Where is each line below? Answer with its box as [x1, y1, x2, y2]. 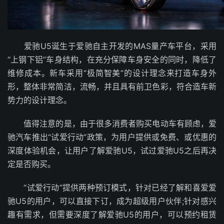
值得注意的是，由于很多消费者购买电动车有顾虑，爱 [7, 118, 216, 129]
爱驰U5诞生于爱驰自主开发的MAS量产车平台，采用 [7, 41, 216, 51]
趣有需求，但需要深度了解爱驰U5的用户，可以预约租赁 [7, 209, 216, 220]
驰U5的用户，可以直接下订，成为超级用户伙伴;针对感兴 [7, 196, 216, 206]
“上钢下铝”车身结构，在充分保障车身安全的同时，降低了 [7, 54, 216, 65]
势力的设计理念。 [7, 95, 71, 105]
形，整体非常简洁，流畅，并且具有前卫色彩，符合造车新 [7, 81, 216, 92]
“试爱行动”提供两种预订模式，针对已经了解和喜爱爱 [7, 182, 216, 193]
